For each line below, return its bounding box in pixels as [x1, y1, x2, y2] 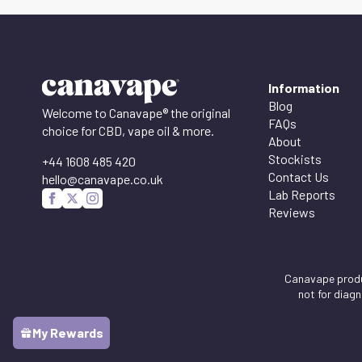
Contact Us [268, 168, 329, 184]
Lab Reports [268, 186, 335, 202]
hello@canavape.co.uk [42, 170, 163, 187]
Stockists [268, 150, 322, 166]
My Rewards [32, 325, 103, 340]
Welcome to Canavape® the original [42, 104, 230, 120]
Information [268, 79, 339, 95]
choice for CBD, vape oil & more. [42, 122, 214, 138]
